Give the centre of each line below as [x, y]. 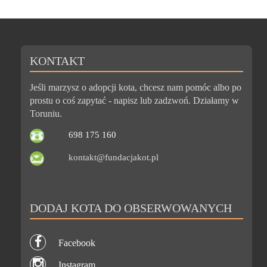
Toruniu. [46, 113]
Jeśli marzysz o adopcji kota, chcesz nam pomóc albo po [136, 87]
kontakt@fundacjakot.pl [113, 157]
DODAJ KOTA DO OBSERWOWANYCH [131, 208]
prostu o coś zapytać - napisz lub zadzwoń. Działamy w [135, 100]
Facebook [77, 243]
